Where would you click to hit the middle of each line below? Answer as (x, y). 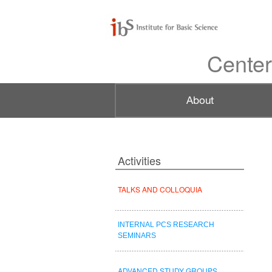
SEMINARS (137, 236)
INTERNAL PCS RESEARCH (166, 225)
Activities (139, 160)
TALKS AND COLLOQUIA (160, 189)
